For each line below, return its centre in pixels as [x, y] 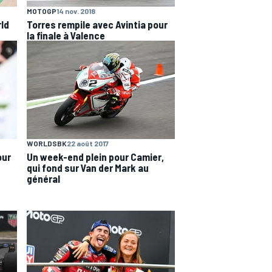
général [43, 179]
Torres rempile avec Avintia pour [97, 24]
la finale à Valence [66, 35]
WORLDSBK [47, 144]
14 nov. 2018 [76, 11]
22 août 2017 [88, 144]
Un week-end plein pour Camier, [95, 157]
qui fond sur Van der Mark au [88, 168]
